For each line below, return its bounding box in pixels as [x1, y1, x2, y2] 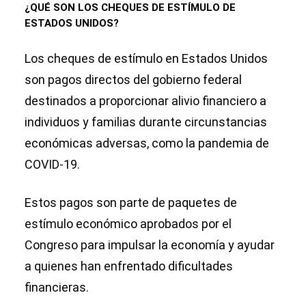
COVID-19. [25, 157, 80, 172]
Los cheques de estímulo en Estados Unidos [25, 51, 268, 66]
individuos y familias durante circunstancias [25, 115, 267, 130]
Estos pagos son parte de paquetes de [25, 195, 237, 210]
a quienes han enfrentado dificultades [25, 259, 233, 274]
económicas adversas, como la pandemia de [25, 136, 269, 151]
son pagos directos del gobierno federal [25, 72, 242, 87]
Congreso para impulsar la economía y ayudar [25, 238, 275, 253]
